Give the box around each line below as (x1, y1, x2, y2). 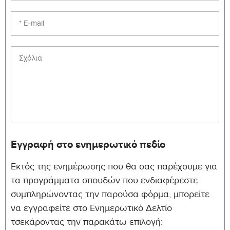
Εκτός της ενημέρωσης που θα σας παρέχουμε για (11, 162, 217, 174)
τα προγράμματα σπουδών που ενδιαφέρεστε (11, 176, 198, 188)
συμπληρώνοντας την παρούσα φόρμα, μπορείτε (11, 189, 209, 202)
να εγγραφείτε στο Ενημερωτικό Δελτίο (11, 203, 172, 216)
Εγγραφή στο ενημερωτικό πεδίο (11, 138, 165, 151)
